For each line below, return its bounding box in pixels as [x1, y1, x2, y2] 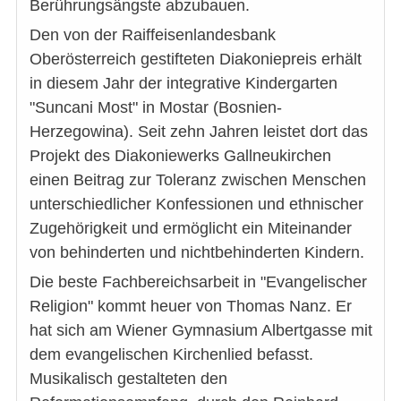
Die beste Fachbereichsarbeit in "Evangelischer [30, 272, 367, 291]
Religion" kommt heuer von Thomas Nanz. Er [30, 296, 352, 315]
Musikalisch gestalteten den [30, 369, 227, 388]
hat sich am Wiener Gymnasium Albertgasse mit [30, 320, 372, 339]
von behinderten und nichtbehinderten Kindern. [30, 243, 364, 261]
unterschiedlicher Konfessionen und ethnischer [30, 194, 363, 213]
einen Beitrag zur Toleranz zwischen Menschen [30, 170, 366, 189]
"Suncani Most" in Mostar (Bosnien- [30, 98, 282, 116]
